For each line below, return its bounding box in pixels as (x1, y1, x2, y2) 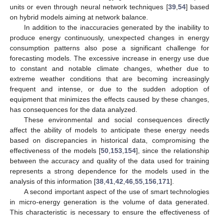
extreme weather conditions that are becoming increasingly (10, 75, 209, 83)
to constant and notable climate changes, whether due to (10, 65, 209, 73)
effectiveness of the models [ (10, 147, 101, 155)
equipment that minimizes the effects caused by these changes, (10, 95, 209, 104)
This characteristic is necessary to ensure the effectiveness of (10, 208, 209, 217)
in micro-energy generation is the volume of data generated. (10, 198, 209, 206)
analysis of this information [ (10, 177, 96, 186)
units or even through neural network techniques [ (10, 3, 168, 11)
